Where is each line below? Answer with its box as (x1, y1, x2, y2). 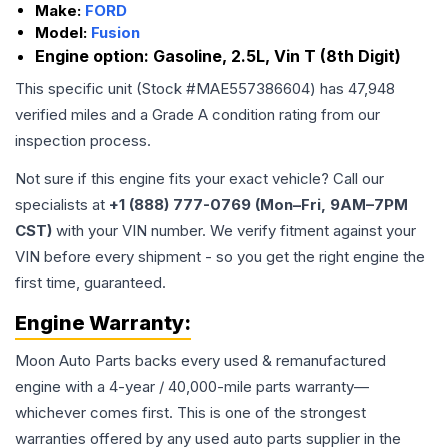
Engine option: (35, 46, 153, 66)
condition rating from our (208, 105, 380, 124)
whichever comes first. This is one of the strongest (15, 403, 366, 422)
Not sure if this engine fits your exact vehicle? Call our (15, 169, 384, 188)
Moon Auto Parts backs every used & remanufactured (15, 351, 386, 370)
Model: (35, 23, 91, 42)
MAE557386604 (196, 79, 310, 98)
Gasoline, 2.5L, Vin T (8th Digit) (153, 46, 401, 66)
